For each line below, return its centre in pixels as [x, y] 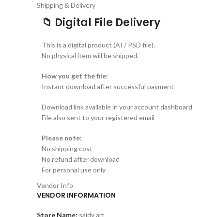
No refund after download [81, 159]
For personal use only [74, 170]
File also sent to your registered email [98, 118]
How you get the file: [75, 76]
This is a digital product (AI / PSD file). [98, 45]
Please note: [62, 138]
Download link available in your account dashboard [117, 107]
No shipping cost [67, 149]
